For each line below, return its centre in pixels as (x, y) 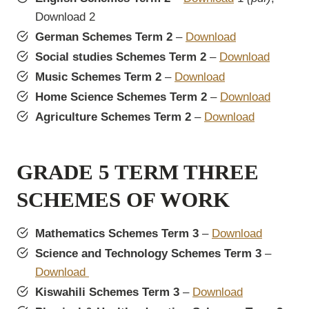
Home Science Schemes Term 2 (121, 97)
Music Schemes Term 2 (98, 77)
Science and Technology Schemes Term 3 (148, 254)
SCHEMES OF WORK (123, 199)
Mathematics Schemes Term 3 (117, 234)
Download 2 (65, 17)
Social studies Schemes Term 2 (121, 57)
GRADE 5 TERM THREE (138, 172)
